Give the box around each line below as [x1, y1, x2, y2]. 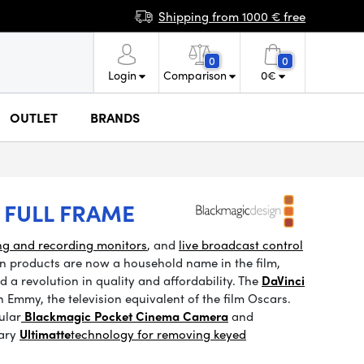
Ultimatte [19, 325, 71, 343]
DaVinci [262, 271, 305, 289]
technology [71, 325, 137, 343]
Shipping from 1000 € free [158, 6, 305, 25]
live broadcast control [179, 236, 303, 253]
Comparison [163, 67, 227, 83]
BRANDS [90, 107, 140, 127]
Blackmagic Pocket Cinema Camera [24, 307, 228, 325]
